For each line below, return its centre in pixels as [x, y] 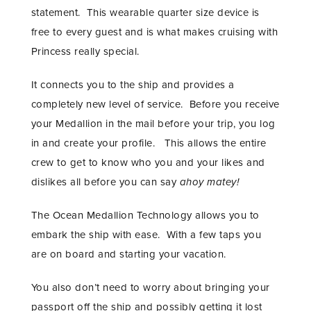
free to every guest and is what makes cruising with [154, 32]
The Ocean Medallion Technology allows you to [145, 216]
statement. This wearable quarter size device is [145, 13]
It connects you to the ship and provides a [133, 85]
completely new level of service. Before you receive [155, 104]
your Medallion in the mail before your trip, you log [153, 124]
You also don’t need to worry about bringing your [150, 288]
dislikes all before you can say [105, 182]
